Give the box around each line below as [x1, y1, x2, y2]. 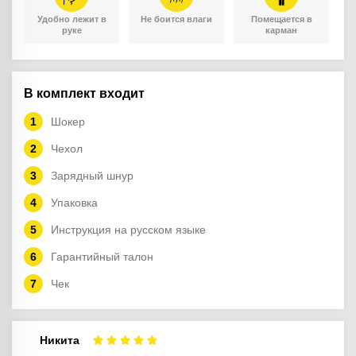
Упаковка [51, 196, 98, 210]
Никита [40, 334, 79, 347]
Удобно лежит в [37, 14, 106, 25]
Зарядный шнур [51, 169, 133, 183]
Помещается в [250, 14, 312, 25]
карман [265, 25, 298, 36]
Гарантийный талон [51, 250, 153, 264]
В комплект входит [24, 87, 145, 101]
